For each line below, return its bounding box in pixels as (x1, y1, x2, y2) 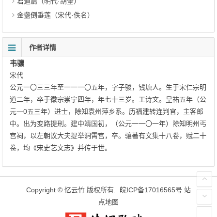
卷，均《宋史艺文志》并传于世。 (10, 144, 112, 152)
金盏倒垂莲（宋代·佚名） (17, 11, 94, 19)
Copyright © (26, 186, 64, 194)
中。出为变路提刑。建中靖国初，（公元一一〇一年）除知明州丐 (10, 120, 207, 127)
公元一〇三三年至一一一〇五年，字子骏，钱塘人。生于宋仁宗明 (10, 83, 207, 91)
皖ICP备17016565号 (120, 186, 182, 194)
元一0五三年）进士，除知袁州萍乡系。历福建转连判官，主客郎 (10, 108, 204, 115)
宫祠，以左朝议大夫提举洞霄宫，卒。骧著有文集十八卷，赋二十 (10, 132, 207, 139)
